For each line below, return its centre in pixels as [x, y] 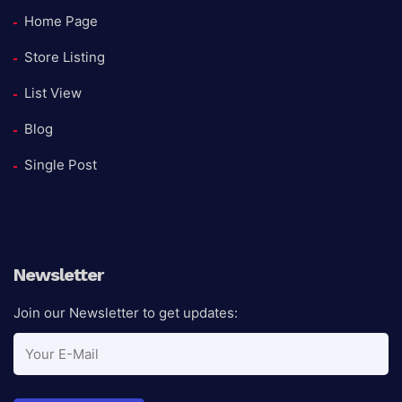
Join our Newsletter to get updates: [126, 312]
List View [53, 92]
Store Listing [65, 57]
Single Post [61, 164]
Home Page [61, 21]
